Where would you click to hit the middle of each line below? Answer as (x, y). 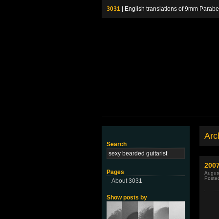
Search (117, 144)
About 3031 (127, 181)
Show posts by (127, 197)
